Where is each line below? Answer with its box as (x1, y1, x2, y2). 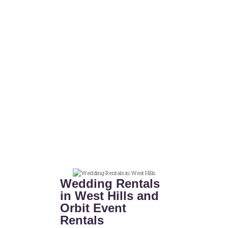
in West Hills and (60, 189, 159, 203)
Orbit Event (60, 201, 127, 215)
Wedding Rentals (60, 177, 160, 191)
